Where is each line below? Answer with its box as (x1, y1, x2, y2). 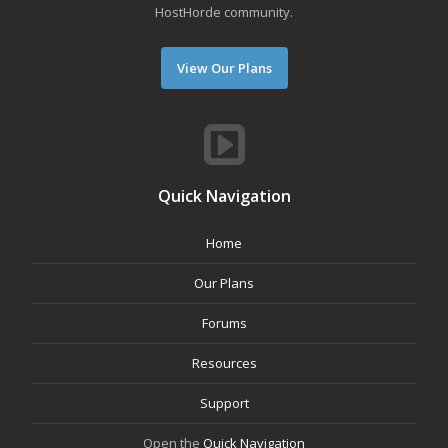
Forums (201, 314, 247, 332)
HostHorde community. (155, 3, 293, 21)
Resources (191, 354, 257, 372)
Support (199, 394, 249, 412)
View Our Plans (176, 59, 272, 77)
